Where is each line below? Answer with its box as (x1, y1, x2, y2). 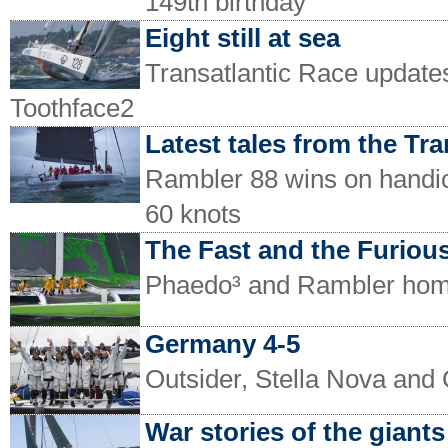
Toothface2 (10, 93, 134, 124)
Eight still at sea (145, 23, 340, 54)
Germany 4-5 (145, 329, 300, 360)
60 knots (145, 199, 241, 230)
